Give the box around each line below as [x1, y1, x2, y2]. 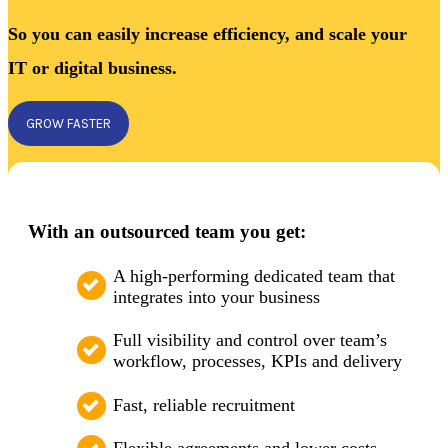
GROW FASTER [26, 116, 111, 132]
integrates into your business [113, 286, 320, 307]
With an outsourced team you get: [28, 220, 306, 242]
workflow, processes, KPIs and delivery [113, 351, 402, 372]
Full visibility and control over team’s [113, 330, 387, 351]
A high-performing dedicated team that [113, 265, 395, 286]
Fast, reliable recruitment [113, 394, 295, 415]
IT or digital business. [8, 58, 177, 79]
